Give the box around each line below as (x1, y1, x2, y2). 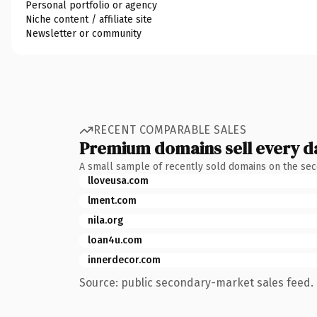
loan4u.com (88, 234, 142, 246)
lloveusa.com (88, 174, 149, 187)
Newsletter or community (25, 27, 142, 40)
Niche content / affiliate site (25, 13, 152, 25)
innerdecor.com (88, 253, 161, 266)
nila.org (88, 214, 123, 226)
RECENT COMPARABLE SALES (93, 123, 247, 137)
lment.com (88, 194, 137, 207)
